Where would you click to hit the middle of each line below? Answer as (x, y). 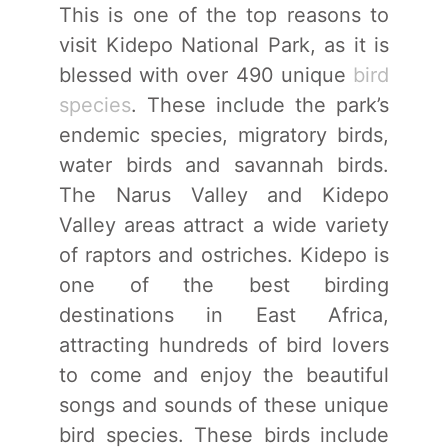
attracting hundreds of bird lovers (224, 344)
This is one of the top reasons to (224, 14)
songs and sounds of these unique (224, 404)
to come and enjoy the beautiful (224, 374)
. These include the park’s (260, 104)
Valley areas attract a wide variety (224, 224)
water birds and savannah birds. (224, 164)
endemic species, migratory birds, (224, 134)
